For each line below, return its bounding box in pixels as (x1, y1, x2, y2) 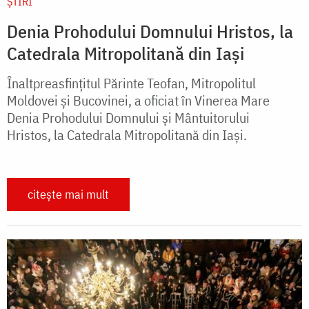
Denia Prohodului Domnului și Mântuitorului (7, 108, 250, 127)
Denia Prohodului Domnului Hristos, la (7, 19, 293, 43)
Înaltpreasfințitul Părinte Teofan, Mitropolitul (7, 73, 256, 92)
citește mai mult (28, 186, 109, 202)
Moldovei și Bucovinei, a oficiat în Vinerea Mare (7, 90, 270, 110)
